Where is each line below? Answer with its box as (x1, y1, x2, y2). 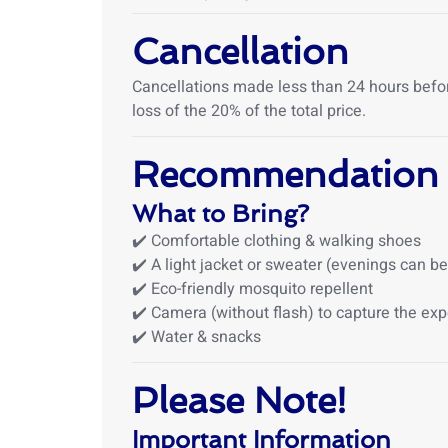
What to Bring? (132, 199, 309, 228)
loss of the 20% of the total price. (132, 99, 366, 123)
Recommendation (132, 153, 439, 196)
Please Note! (132, 379, 347, 422)
